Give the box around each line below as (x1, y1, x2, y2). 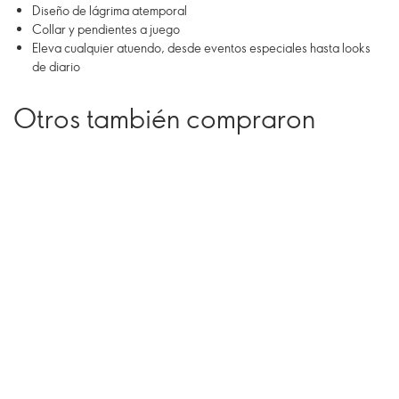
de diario (32, 58, 80, 75)
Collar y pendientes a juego (32, 20, 180, 37)
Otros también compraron (13, 100, 315, 135)
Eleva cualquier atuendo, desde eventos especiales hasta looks (32, 39, 370, 56)
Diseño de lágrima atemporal (32, 2, 187, 19)
